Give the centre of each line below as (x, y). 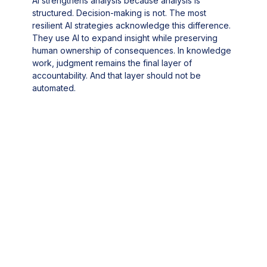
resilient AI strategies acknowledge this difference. (132, 26)
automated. (54, 88)
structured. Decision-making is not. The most (119, 13)
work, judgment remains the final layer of (112, 63)
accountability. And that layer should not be (117, 76)
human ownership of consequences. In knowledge (132, 51)
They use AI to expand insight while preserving (125, 38)
